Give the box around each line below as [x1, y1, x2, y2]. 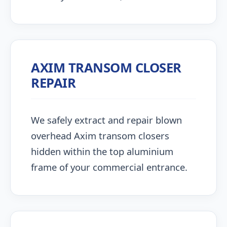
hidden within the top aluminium [31, 145, 173, 158]
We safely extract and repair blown [31, 113, 182, 126]
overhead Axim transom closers [31, 129, 169, 142]
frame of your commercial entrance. [31, 161, 187, 173]
